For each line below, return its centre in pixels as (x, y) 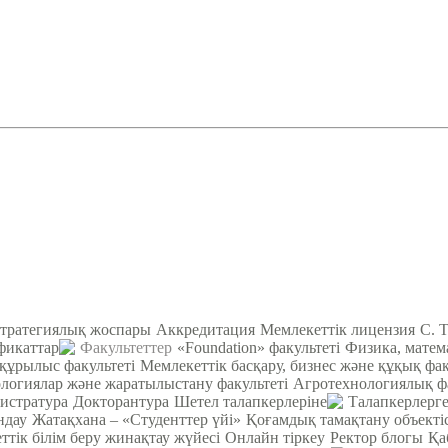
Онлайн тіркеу (275, 437)
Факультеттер (126, 347)
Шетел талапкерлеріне (250, 401)
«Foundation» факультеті (258, 347)
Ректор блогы (376, 437)
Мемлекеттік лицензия (337, 329)
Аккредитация (205, 329)
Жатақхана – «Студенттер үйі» (136, 419)
